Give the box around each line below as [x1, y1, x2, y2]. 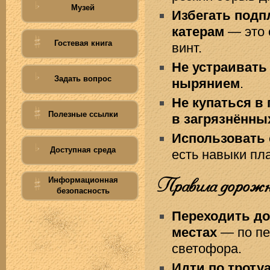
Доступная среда [50, 145, 116, 154]
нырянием [172, 76, 240, 91]
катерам [172, 24, 224, 39]
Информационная [48, 175, 118, 184]
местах [172, 225, 217, 240]
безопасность [56, 186, 110, 195]
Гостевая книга [54, 39, 112, 48]
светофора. [172, 241, 245, 256]
